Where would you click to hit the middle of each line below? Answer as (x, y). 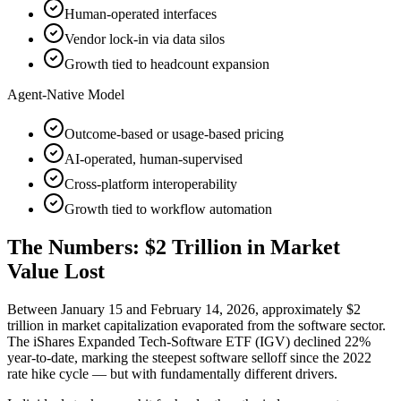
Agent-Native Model (66, 95)
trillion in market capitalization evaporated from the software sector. (196, 326)
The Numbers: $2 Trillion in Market (174, 247)
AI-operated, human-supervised (154, 159)
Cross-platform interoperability (151, 184)
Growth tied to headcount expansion (167, 64)
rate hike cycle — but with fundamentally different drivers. (172, 374)
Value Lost (56, 272)
